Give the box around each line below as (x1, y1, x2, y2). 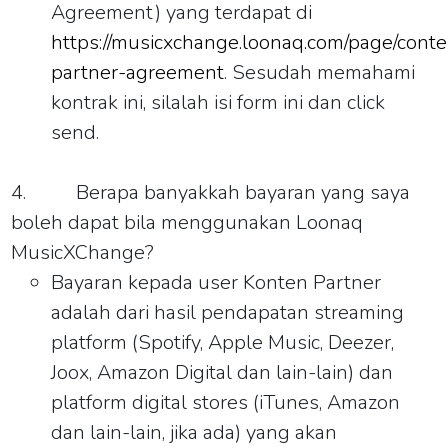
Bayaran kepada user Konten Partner (51, 268, 382, 296)
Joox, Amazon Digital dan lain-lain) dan (51, 358, 394, 386)
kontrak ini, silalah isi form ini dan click (51, 88, 386, 116)
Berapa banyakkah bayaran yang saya (76, 178, 411, 206)
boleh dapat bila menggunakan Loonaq (11, 208, 364, 236)
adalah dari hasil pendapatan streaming (51, 298, 405, 326)
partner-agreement (51, 58, 225, 86)
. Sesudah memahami (224, 58, 416, 86)
